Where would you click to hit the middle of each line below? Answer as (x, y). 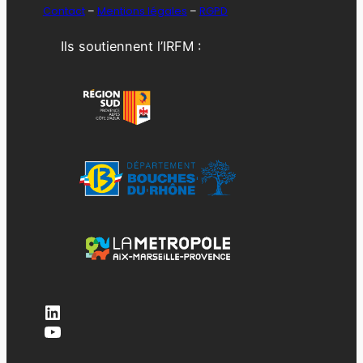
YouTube (81, 331)
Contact (64, 11)
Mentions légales (142, 11)
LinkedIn (80, 311)
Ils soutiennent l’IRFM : (131, 46)
